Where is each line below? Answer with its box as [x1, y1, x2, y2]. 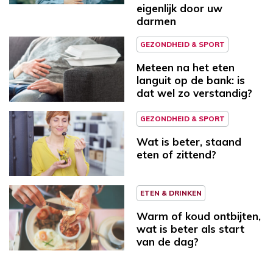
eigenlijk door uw [136, 2, 222, 15]
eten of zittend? [136, 148, 216, 161]
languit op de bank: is [136, 74, 245, 87]
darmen [136, 15, 176, 28]
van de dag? [136, 235, 199, 248]
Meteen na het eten [136, 61, 235, 74]
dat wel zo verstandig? [136, 87, 252, 100]
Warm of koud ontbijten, [136, 209, 261, 222]
